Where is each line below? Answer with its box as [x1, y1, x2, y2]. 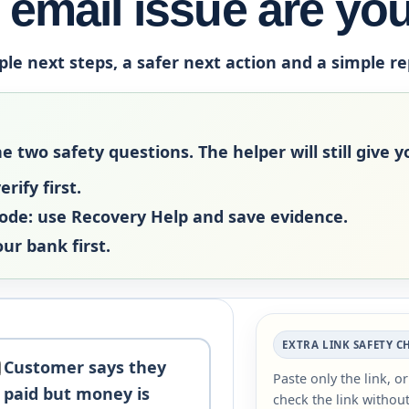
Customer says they [4, 355, 167, 378]
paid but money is [4, 382, 151, 404]
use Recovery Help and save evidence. [33, 204, 349, 227]
